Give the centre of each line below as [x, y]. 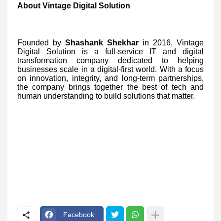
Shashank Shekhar [102, 42]
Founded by [41, 42]
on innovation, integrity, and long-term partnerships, [110, 78]
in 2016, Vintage [171, 42]
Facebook [79, 215]
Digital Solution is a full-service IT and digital [110, 51]
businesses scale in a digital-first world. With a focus [110, 69]
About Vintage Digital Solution [74, 5]
